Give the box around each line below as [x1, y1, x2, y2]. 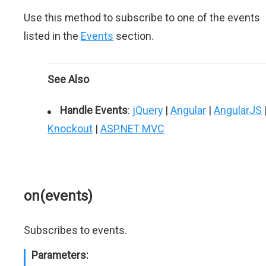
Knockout [47, 122, 93, 135]
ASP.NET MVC [100, 122, 164, 135]
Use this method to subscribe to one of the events [24, 11, 260, 24]
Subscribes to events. [24, 224, 127, 236]
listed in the [24, 30, 81, 42]
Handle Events [60, 104, 128, 116]
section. [113, 30, 154, 42]
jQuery [132, 104, 163, 116]
